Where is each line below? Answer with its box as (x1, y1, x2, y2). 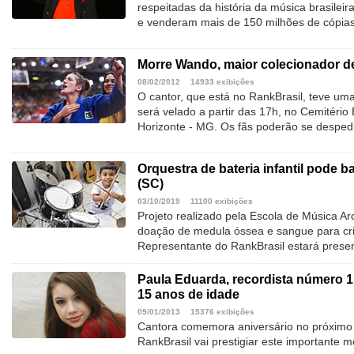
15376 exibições (190, 307, 254, 317)
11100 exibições (190, 197, 253, 206)
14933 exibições (190, 77, 254, 87)
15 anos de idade (137, 288, 239, 302)
